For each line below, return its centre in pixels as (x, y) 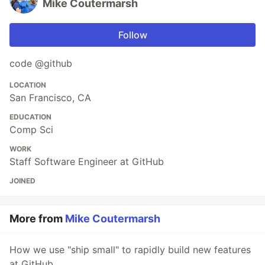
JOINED (22, 181)
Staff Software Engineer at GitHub (87, 162)
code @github (41, 64)
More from (37, 219)
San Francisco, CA (50, 98)
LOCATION (28, 85)
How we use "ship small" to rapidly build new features (130, 250)
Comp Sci (31, 130)
